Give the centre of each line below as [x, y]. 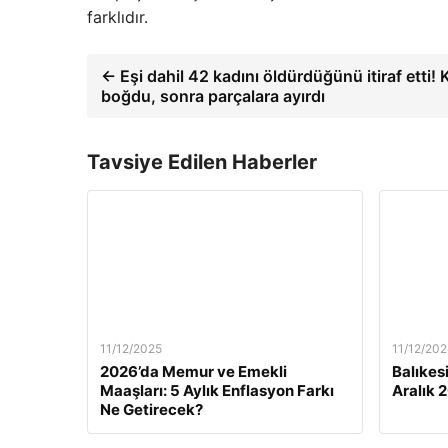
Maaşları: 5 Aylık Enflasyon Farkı [217, 390]
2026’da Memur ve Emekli [193, 371]
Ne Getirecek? [151, 409]
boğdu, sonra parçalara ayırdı [213, 96]
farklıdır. [117, 17]
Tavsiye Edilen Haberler [202, 162]
